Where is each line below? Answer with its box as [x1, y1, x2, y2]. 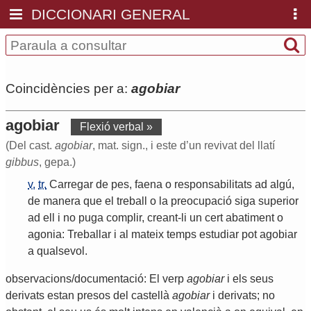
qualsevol [37, 245, 85, 258]
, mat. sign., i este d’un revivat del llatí [92, 140, 275, 152]
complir [106, 212, 142, 224]
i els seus [224, 273, 274, 285]
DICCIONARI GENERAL [31, 6, 191, 22]
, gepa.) [39, 156, 76, 169]
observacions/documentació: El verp [6, 273, 187, 285]
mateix [131, 228, 164, 241]
